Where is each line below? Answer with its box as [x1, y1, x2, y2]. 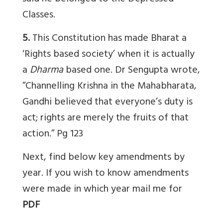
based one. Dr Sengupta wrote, [63, 61, 200, 80]
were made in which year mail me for [22, 180, 182, 199]
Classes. [22, 6, 55, 25]
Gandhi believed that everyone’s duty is [22, 93, 193, 112]
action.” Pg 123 [22, 125, 83, 144]
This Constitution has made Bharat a [30, 29, 187, 48]
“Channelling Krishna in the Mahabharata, [22, 77, 197, 96]
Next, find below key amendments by [22, 148, 185, 167]
